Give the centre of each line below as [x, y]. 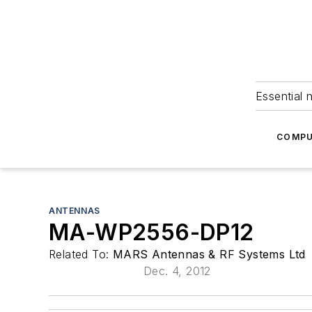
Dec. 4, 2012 [177, 271]
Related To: [81, 254]
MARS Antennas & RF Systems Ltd [209, 254]
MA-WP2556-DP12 [151, 232]
